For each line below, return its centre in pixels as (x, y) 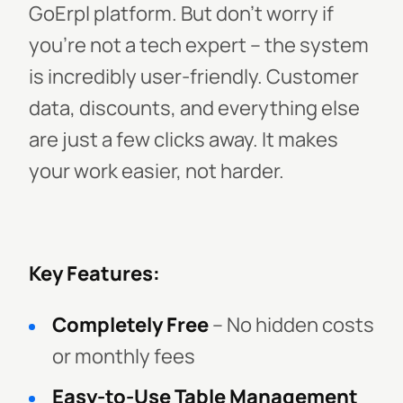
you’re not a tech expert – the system (199, 45)
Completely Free (130, 325)
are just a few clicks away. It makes (184, 139)
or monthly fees (124, 356)
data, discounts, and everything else (194, 108)
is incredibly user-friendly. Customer (194, 76)
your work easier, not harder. (157, 171)
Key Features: (94, 273)
